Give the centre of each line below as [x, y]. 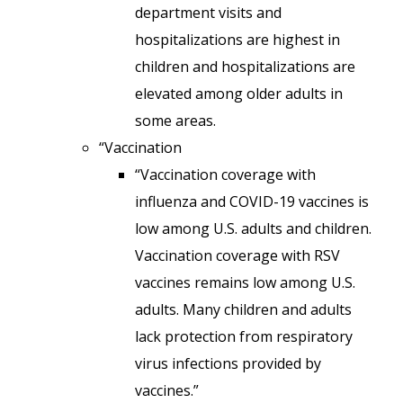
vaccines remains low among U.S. [245, 282]
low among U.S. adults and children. [253, 228]
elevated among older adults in [239, 94]
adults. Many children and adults [243, 309]
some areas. [175, 121]
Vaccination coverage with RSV [237, 255]
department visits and [208, 13]
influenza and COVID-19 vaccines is [252, 201]
